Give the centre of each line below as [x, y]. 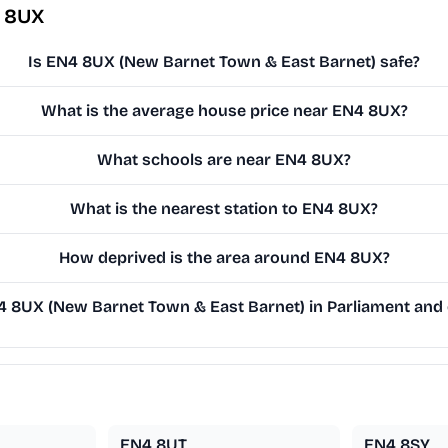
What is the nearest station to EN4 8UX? [224, 209]
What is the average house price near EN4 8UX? [224, 111]
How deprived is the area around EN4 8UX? [224, 258]
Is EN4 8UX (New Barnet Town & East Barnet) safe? [224, 62]
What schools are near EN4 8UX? [224, 160]
